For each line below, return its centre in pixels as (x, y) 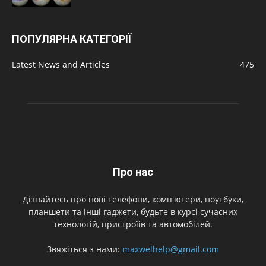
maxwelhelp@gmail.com (171, 249)
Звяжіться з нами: (85, 249)
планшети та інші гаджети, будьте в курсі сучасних (133, 212)
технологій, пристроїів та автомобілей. (133, 224)
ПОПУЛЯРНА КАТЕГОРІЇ (72, 39)
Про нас (133, 172)
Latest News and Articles (61, 64)
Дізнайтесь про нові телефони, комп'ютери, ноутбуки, (133, 199)
